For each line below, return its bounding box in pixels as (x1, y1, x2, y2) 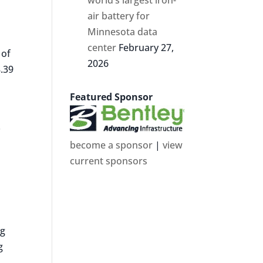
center (87, 41, 117, 54)
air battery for (87, 9, 150, 22)
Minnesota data (87, 25, 158, 38)
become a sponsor (70, 138, 153, 151)
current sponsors (70, 154, 148, 167)
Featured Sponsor (70, 90, 153, 103)
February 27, (119, 41, 174, 54)
